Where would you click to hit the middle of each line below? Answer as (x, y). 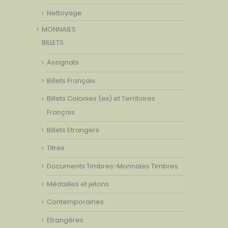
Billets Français (71, 80)
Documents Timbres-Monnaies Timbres (112, 166)
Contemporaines (75, 202)
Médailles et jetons (78, 184)
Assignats (63, 63)
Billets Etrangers (73, 130)
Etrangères (65, 220)
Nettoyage (64, 13)
